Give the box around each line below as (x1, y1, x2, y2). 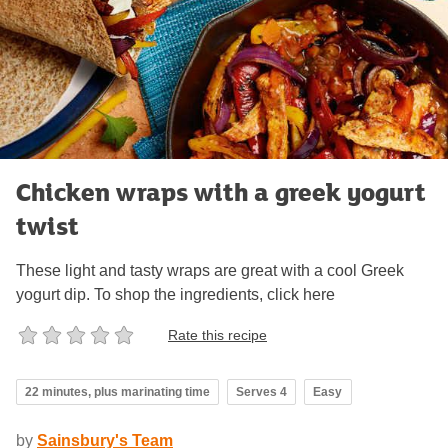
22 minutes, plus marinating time (25, 385, 210, 400)
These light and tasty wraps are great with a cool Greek (16, 262, 404, 280)
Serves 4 (236, 385, 287, 400)
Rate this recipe (168, 326, 267, 343)
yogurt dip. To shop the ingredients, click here (16, 286, 335, 304)
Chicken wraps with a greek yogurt (16, 174, 426, 210)
